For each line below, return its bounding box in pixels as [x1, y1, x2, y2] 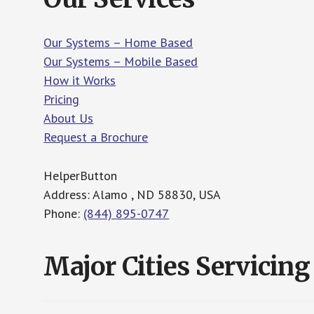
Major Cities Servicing [43, 251, 310, 282]
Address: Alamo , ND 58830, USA [43, 186, 221, 203]
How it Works [43, 72, 116, 88]
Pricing [43, 91, 80, 107]
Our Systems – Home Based [43, 34, 193, 50]
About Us [43, 110, 94, 126]
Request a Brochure [43, 129, 149, 145]
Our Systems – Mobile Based [43, 53, 198, 69]
